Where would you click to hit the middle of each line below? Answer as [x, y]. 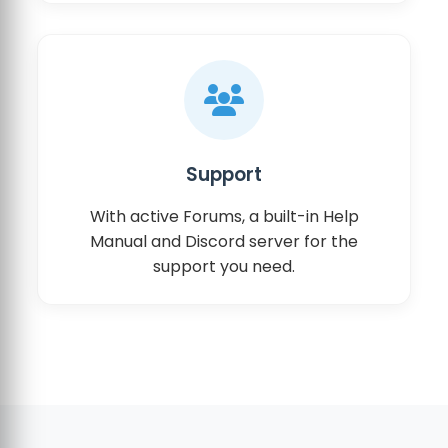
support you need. [224, 266]
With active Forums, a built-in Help [224, 216]
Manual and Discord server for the [224, 241]
